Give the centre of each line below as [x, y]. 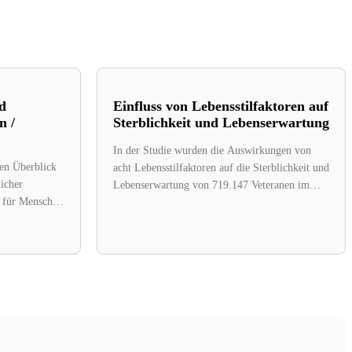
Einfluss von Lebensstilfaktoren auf [221, 106]
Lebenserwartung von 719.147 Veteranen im [211, 185]
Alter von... [139, 202]
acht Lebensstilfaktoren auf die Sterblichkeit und [221, 167]
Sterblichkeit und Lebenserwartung [221, 122]
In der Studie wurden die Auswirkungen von [212, 150]
